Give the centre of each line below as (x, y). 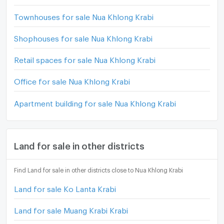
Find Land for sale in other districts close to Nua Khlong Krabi (99, 169)
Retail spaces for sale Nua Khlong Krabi (85, 59)
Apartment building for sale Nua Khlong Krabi (95, 102)
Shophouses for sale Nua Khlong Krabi (83, 37)
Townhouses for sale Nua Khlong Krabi (84, 16)
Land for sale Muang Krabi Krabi (71, 209)
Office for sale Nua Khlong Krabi (72, 80)
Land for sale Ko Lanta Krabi (65, 187)
